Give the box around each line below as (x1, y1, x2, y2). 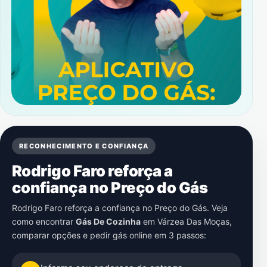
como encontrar (12, 216, 76, 226)
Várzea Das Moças (157, 216, 229, 226)
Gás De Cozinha (76, 216, 141, 226)
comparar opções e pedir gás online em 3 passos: (12, 230, 206, 240)
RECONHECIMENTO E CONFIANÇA (19, 142, 149, 150)
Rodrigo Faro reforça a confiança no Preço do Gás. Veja (12, 203, 228, 213)
